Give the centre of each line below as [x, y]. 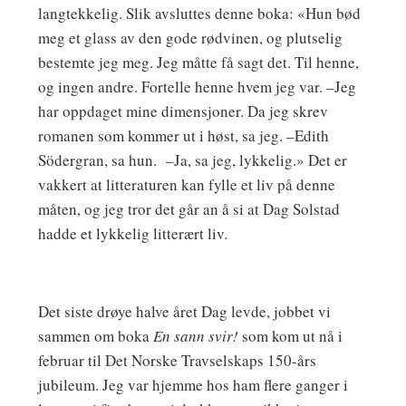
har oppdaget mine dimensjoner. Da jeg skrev [183, 111]
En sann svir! [195, 336]
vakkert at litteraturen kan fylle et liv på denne [186, 185]
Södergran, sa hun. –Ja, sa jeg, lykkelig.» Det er [192, 160]
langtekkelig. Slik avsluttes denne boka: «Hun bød [199, 14]
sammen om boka [95, 336]
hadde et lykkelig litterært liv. [132, 234]
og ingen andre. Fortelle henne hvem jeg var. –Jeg [197, 87]
